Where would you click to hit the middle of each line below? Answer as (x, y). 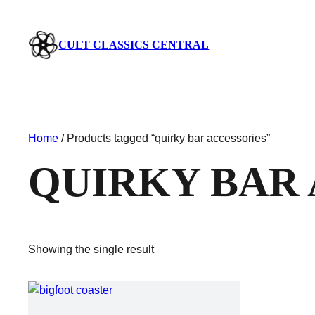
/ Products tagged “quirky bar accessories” (164, 138)
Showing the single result (91, 250)
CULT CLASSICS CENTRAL (134, 44)
